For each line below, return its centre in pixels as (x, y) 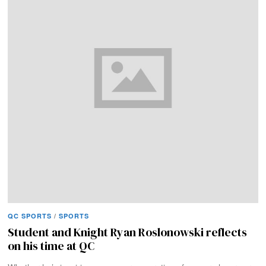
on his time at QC (51, 246)
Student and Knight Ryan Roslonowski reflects (128, 233)
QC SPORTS (30, 216)
